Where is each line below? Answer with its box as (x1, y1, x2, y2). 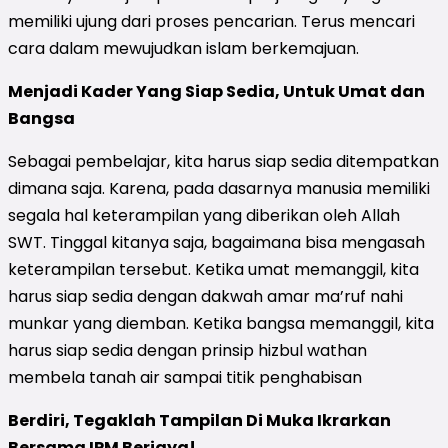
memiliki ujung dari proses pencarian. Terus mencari (8, 9, 415, 33)
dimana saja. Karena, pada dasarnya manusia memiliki (8, 176, 430, 200)
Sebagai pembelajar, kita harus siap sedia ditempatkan (8, 149, 439, 173)
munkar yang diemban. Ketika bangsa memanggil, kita (8, 311, 434, 335)
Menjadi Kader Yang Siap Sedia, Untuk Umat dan (8, 79, 425, 103)
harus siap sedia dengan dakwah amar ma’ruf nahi (8, 284, 403, 308)
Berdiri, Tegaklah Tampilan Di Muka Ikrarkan (8, 408, 391, 432)
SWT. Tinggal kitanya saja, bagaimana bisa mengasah (8, 230, 425, 254)
